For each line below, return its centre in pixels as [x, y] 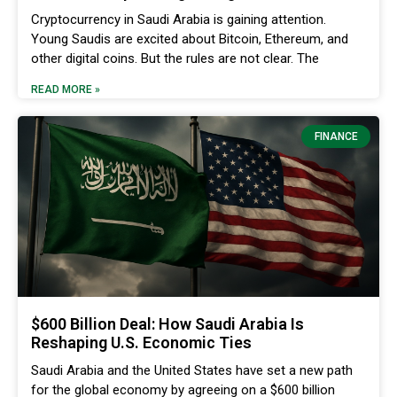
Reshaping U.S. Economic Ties [141, 342]
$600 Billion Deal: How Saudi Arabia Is [167, 323]
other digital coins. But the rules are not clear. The [175, 58]
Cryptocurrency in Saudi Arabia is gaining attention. [179, 19]
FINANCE [336, 137]
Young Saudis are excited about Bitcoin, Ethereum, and [190, 39]
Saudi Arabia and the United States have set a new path [192, 370]
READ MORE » [66, 89]
